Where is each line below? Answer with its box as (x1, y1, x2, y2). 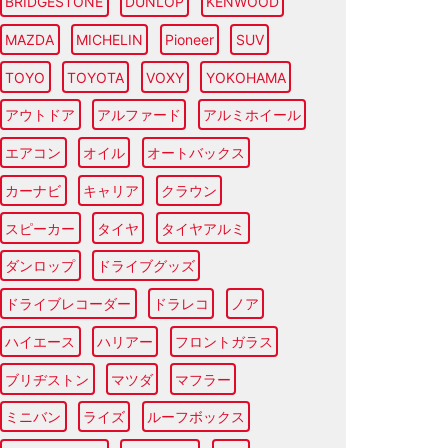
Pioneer (164, 30, 214, 48)
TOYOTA (67, 68, 125, 86)
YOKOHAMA (205, 68, 286, 86)
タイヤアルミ (160, 219, 245, 237)
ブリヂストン (5, 370, 90, 388)
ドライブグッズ (97, 257, 196, 275)
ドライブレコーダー (5, 295, 132, 313)
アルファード (97, 106, 182, 124)
